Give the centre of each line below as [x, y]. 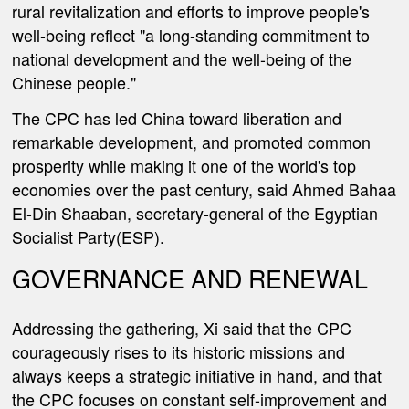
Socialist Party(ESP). [89, 237]
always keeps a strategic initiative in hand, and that [197, 375]
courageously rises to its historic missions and [179, 351]
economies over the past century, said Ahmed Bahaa [204, 189]
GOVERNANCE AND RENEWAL [190, 278]
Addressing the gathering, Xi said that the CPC [182, 327]
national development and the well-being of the [182, 59]
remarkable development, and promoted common [192, 142]
